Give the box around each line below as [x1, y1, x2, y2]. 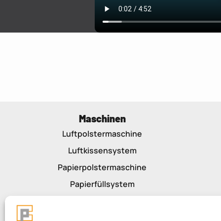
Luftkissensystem [68, 145, 137, 156]
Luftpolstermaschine [62, 128, 142, 139]
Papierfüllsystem [70, 179, 135, 189]
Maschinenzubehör [65, 195, 139, 206]
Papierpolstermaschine [58, 162, 147, 173]
